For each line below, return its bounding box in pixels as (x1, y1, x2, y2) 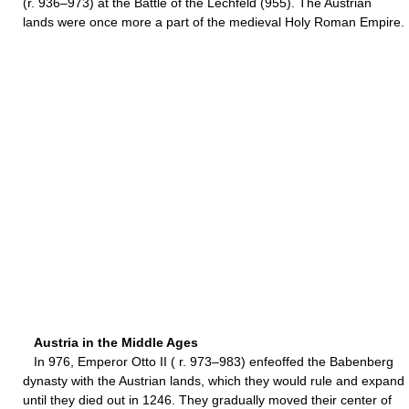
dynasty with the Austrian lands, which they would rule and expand (23, 373, 404, 388)
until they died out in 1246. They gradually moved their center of (23, 393, 392, 407)
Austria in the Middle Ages (34, 335, 198, 350)
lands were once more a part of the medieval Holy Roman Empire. (23, 15, 404, 29)
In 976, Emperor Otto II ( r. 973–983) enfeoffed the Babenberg (23, 354, 393, 369)
